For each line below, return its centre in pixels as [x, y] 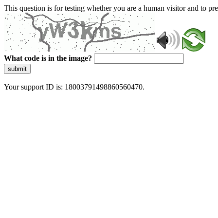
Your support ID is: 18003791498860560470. [74, 87]
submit [17, 69]
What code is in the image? [48, 58]
